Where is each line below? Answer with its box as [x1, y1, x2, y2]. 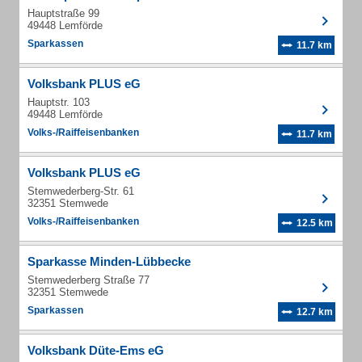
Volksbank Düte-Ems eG [27, 343, 164, 357]
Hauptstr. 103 [27, 96, 90, 108]
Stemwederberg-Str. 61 [27, 185, 134, 197]
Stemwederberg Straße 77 [27, 274, 149, 286]
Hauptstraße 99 [27, 7, 99, 19]
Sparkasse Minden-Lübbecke [27, 255, 191, 268]
